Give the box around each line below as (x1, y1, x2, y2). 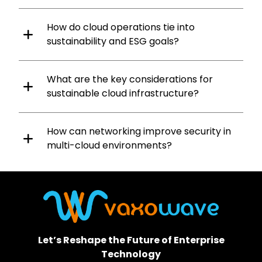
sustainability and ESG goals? (47, 34, 179, 48)
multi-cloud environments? (47, 138, 172, 152)
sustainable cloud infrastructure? (47, 86, 199, 100)
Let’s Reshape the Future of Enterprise (37, 233, 225, 247)
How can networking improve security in (47, 124, 231, 138)
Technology (101, 247, 161, 261)
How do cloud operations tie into (47, 20, 195, 34)
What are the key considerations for (47, 72, 213, 86)
